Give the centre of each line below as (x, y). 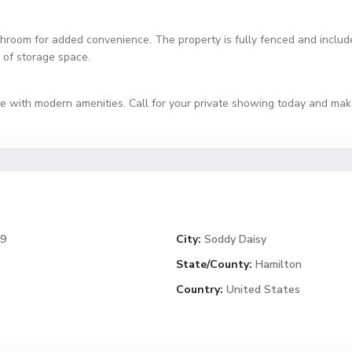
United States (262, 290)
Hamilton (279, 264)
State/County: (214, 264)
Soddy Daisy (235, 239)
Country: (200, 290)
